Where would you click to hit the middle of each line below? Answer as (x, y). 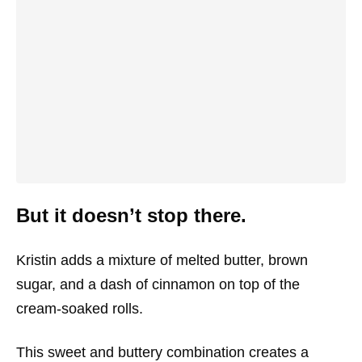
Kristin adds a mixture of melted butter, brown (162, 261)
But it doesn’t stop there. (131, 216)
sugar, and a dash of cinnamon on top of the (158, 285)
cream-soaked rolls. (80, 309)
